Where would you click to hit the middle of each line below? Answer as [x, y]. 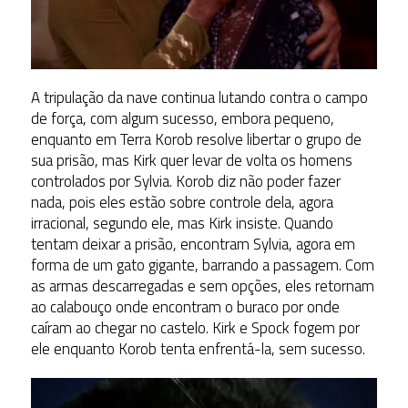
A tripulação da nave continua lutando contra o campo [199, 97]
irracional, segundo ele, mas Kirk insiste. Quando [182, 223]
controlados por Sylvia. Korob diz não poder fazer [185, 181]
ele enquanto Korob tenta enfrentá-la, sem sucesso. [198, 348]
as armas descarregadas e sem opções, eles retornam [202, 286]
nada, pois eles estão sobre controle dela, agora [182, 202]
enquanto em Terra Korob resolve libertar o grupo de [196, 139]
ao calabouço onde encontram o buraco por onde [185, 306]
